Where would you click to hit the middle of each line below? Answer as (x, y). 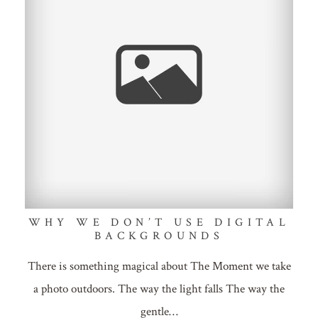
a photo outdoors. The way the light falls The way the (159, 289)
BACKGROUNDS (159, 236)
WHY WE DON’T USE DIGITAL (159, 223)
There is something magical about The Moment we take (159, 267)
